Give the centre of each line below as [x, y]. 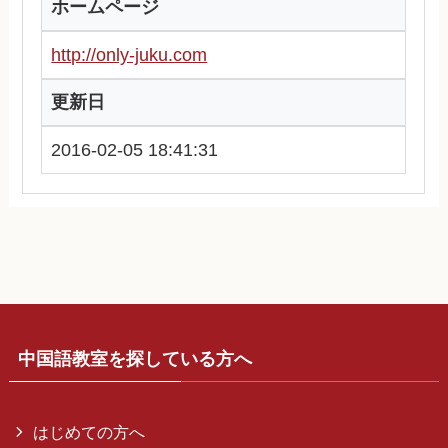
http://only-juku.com [129, 54]
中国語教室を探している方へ [134, 358]
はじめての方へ [89, 431]
